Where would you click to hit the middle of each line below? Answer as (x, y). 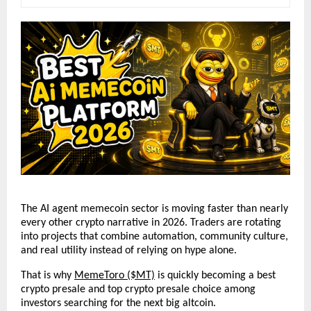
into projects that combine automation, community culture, (154, 237)
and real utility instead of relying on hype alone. (130, 251)
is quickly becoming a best (215, 276)
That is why (48, 276)
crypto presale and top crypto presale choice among (138, 290)
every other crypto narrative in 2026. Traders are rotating (151, 223)
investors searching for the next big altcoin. (118, 304)
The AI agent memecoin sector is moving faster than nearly (154, 209)
